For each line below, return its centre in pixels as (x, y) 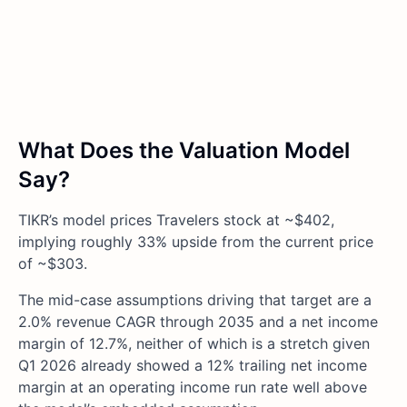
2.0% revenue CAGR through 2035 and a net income (198, 322)
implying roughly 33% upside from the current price (196, 242)
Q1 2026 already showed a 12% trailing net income (193, 366)
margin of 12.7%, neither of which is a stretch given (194, 344)
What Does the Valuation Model (184, 151)
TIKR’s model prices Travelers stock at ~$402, (176, 220)
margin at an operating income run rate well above (193, 387)
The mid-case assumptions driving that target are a (195, 300)
